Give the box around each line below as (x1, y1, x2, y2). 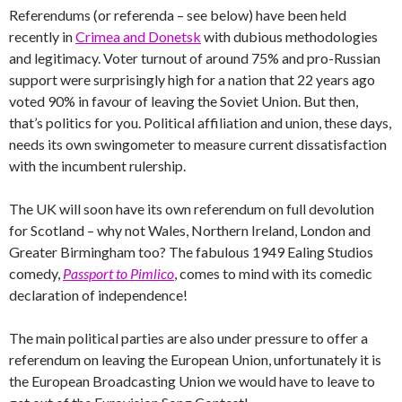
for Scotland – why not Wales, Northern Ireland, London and (9, 221, 371, 239)
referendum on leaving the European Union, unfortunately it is (9, 350, 381, 368)
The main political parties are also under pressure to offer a (9, 328, 368, 346)
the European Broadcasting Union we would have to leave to (9, 371, 375, 389)
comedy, (9, 264, 63, 282)
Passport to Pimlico (63, 264, 174, 282)
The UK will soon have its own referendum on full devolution (9, 199, 374, 217)
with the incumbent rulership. (9, 156, 186, 174)
